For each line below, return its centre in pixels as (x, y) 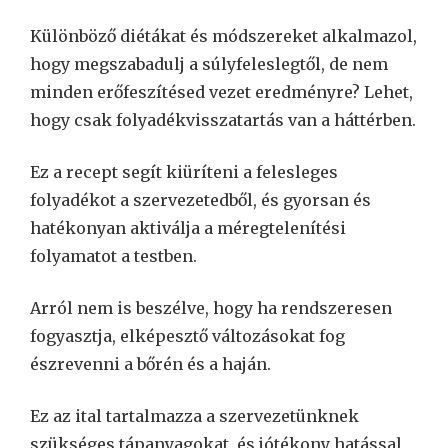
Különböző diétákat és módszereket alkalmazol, (223, 35)
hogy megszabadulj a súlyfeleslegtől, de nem (209, 63)
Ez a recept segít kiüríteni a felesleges (184, 171)
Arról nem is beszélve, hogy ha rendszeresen (211, 307)
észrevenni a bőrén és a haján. (150, 363)
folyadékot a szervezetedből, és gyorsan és (200, 199)
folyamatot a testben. (113, 255)
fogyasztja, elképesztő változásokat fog (187, 335)
